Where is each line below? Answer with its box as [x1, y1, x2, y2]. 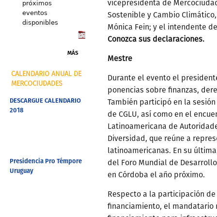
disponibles [22, 19, 58, 26]
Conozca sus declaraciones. [108, 35, 204, 43]
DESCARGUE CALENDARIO [9, 96, 81, 107]
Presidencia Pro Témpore [9, 156, 82, 167]
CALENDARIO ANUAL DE [11, 70, 81, 77]
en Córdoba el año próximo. [108, 170, 205, 179]
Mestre [108, 54, 132, 62]
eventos [22, 9, 47, 16]
